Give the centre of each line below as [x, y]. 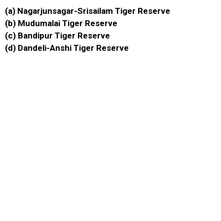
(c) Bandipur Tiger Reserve [57, 35]
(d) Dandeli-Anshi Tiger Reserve [67, 48]
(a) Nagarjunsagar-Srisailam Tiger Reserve [88, 11]
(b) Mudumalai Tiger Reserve [61, 23]
